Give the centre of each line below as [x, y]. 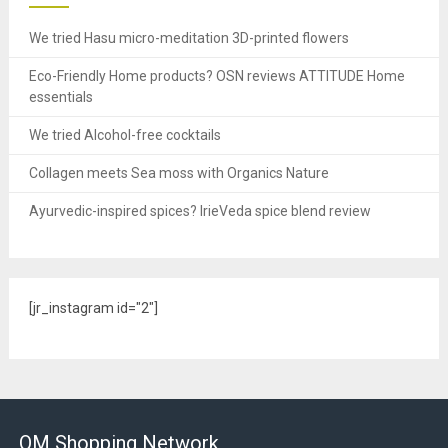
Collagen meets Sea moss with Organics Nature [178, 173]
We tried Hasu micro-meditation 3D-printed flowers [188, 38]
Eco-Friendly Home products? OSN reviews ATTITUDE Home [216, 76]
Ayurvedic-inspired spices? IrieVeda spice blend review [199, 211]
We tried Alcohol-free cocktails [124, 135]
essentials [60, 97]
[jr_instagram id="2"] [93, 308]
